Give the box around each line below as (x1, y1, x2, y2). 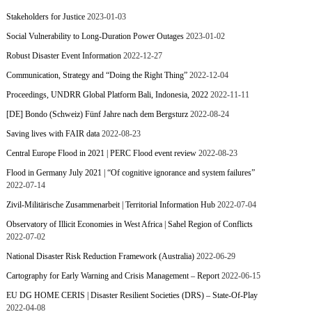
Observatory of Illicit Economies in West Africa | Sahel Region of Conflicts (6, 219, 253, 229)
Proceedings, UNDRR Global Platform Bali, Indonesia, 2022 (6, 90, 209, 100)
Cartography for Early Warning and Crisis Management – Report (6, 271, 220, 281)
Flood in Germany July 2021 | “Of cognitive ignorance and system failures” (6, 168, 256, 178)
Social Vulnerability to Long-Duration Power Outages (6, 31, 185, 41)
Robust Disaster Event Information (6, 51, 122, 61)
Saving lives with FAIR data (6, 129, 100, 139)
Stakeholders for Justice (6, 12, 86, 22)
